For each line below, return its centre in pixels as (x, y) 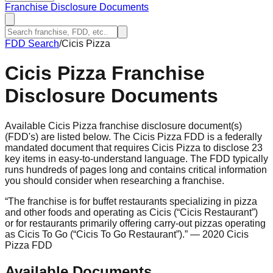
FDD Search (32, 44)
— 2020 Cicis (218, 234)
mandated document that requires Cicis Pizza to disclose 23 (134, 147)
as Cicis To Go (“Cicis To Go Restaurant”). (95, 234)
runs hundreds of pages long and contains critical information (136, 169)
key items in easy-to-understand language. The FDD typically (136, 158)
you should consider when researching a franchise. (115, 180)
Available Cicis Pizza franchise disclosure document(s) (123, 126)
